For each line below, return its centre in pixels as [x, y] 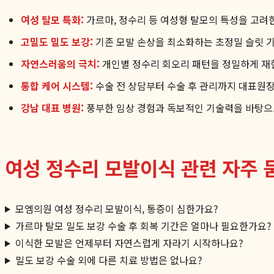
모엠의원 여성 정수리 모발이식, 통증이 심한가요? [117, 208]
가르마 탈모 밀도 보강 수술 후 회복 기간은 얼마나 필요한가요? [143, 225]
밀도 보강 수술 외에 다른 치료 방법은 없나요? [109, 260]
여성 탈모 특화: [52, 19]
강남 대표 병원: [52, 107]
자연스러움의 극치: [60, 63]
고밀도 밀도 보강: [57, 41]
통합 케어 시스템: [57, 85]
